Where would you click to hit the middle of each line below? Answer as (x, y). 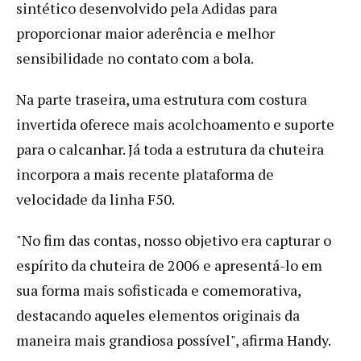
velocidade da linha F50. (95, 199)
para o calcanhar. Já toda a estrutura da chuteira (170, 149)
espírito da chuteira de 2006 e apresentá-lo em (169, 265)
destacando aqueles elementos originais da (158, 315)
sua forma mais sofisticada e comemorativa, (158, 290)
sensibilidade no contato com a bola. (135, 58)
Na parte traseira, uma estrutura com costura (162, 99)
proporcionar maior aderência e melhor (145, 33)
